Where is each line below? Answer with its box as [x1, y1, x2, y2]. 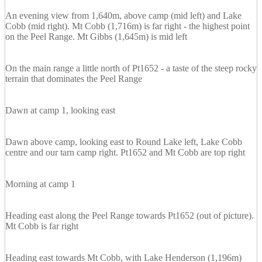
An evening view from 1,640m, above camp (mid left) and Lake [5, 11, 242, 21]
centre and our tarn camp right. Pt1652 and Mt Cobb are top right [5, 147, 245, 158]
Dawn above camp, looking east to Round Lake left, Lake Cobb [5, 137, 242, 147]
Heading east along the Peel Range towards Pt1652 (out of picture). [5, 211, 254, 221]
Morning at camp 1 [5, 179, 75, 189]
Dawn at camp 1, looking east [5, 105, 115, 116]
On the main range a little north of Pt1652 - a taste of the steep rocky [5, 63, 257, 74]
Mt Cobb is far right [5, 221, 78, 232]
